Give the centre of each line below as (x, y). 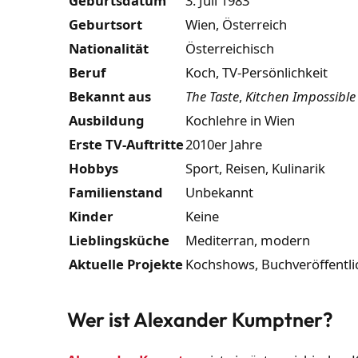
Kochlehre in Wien (241, 121)
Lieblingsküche (119, 241)
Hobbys (94, 169)
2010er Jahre (224, 145)
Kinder (91, 217)
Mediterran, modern (248, 241)
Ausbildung (107, 121)
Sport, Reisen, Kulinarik (256, 169)
